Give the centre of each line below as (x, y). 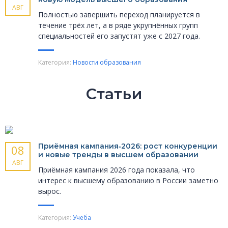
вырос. (50, 191)
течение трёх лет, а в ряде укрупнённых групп (118, 25)
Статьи (114, 94)
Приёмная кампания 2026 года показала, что (117, 170)
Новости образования (107, 63)
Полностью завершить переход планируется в (119, 15)
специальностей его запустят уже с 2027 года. (119, 36)
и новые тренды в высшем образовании (118, 155)
